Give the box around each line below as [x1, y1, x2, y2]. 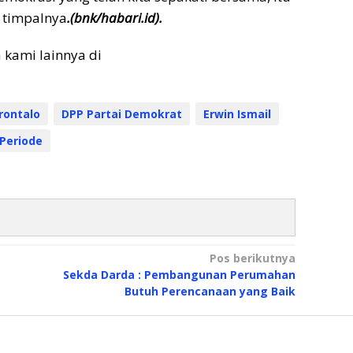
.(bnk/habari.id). [67, 9, 162, 28]
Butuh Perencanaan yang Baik [124, 284, 295, 299]
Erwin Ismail [203, 106, 271, 122]
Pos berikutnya [209, 251, 295, 266]
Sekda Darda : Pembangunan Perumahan [62, 267, 295, 283]
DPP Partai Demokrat [61, 106, 182, 122]
